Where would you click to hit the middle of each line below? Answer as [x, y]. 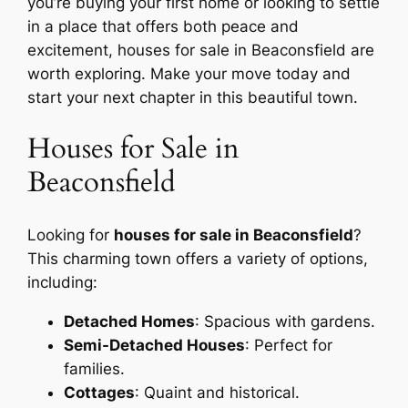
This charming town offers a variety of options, [198, 258]
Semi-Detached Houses [155, 345]
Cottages [100, 392]
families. [95, 368]
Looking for [71, 235]
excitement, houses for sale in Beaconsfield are [201, 50]
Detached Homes [130, 321]
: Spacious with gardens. [286, 321]
